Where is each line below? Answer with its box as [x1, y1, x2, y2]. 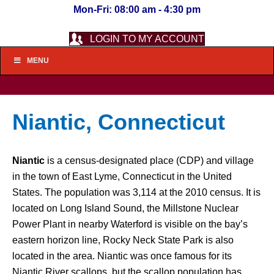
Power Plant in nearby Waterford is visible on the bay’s [12, 219, 248, 229]
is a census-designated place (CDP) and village [45, 155, 254, 166]
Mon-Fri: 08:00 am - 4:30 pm [73, 4, 201, 15]
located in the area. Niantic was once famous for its [12, 251, 232, 261]
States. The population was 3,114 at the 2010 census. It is [12, 187, 261, 198]
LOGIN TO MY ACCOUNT [90, 34, 204, 45]
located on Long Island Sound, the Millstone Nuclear [12, 203, 239, 213]
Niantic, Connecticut [12, 109, 225, 135]
